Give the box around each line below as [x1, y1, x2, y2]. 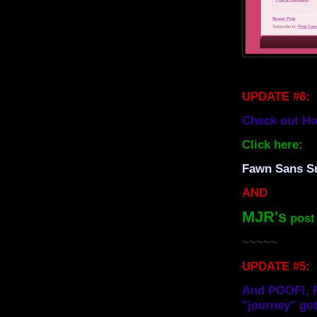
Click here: [242, 137, 303, 151]
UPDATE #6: [242, 89, 310, 103]
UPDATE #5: [242, 259, 310, 273]
